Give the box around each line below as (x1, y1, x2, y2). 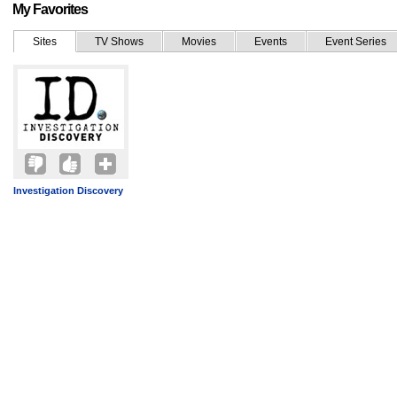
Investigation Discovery (13, 185, 123, 196)
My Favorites (12, 2, 88, 17)
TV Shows (95, 35, 144, 48)
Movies (182, 35, 216, 48)
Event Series (325, 35, 386, 48)
